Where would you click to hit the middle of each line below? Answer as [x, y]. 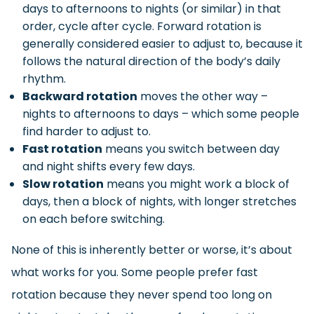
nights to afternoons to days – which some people [161, 114]
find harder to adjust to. [87, 132]
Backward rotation [80, 97]
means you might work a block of [197, 184]
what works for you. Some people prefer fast [135, 273]
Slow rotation [63, 184]
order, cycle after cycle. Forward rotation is [142, 27]
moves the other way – [203, 97]
